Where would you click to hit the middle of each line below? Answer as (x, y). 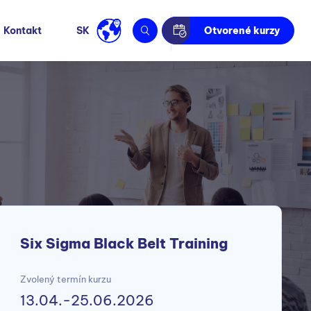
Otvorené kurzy (242, 31)
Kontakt (23, 31)
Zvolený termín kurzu (66, 279)
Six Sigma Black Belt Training (124, 243)
